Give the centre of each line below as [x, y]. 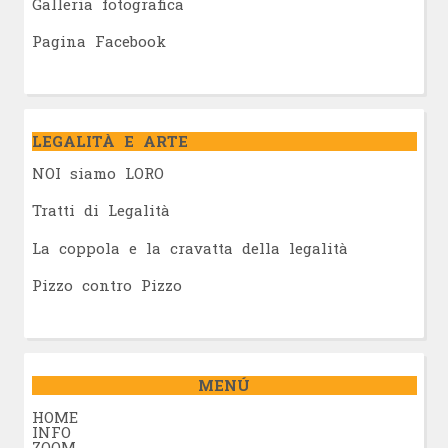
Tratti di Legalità [100, 210]
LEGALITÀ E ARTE [109, 140]
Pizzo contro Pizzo [106, 285]
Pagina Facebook [98, 41]
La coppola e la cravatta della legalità [189, 247]
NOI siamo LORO [97, 172]
